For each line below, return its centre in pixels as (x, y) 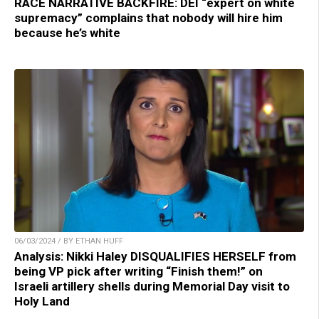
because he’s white (67, 33)
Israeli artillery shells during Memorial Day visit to (152, 287)
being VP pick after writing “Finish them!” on (138, 272)
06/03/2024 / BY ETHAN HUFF (69, 241)
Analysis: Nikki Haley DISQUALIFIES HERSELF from (155, 257)
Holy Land (42, 302)
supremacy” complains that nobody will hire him (148, 18)
